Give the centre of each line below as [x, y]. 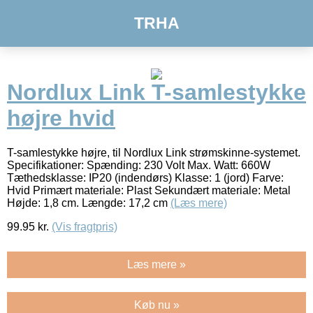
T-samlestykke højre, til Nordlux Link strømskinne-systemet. [154, 152]
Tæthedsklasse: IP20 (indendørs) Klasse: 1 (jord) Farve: [145, 177]
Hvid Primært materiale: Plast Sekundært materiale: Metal [149, 190]
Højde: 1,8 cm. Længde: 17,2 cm [89, 203]
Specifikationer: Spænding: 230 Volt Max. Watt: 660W [139, 165]
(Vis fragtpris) [85, 226]
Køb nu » [156, 305]
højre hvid [61, 118]
